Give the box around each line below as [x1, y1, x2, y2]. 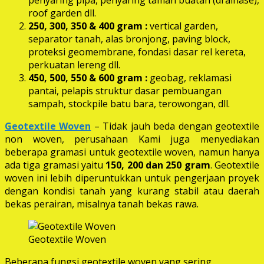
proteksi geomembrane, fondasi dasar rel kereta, [28, 45, 246, 58]
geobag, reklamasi [147, 71, 232, 84]
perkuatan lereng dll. [28, 58, 120, 71]
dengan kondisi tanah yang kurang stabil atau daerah [5, 184, 259, 197]
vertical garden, [147, 19, 218, 32]
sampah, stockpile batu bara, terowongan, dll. [28, 97, 230, 110]
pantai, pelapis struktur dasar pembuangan [28, 84, 222, 97]
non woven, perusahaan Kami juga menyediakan [5, 132, 259, 146]
